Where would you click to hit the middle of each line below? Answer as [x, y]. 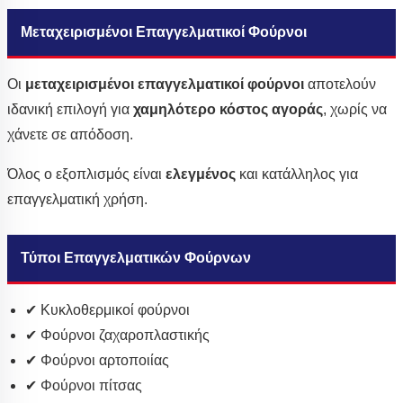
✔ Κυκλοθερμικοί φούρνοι [107, 310]
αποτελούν [340, 85]
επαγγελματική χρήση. [77, 200]
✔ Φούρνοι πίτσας [84, 386]
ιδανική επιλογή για [70, 110]
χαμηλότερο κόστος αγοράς [228, 110]
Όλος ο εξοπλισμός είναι [86, 175]
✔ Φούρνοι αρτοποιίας [97, 361]
